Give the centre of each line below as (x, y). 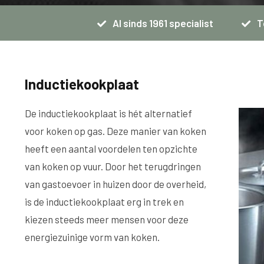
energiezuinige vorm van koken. (92, 237)
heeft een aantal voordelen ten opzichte (111, 148)
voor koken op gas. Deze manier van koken (115, 131)
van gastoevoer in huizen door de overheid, (115, 184)
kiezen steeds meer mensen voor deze (107, 219)
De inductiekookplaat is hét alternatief (108, 113)
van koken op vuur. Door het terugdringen (113, 166)
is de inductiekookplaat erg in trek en (104, 202)
